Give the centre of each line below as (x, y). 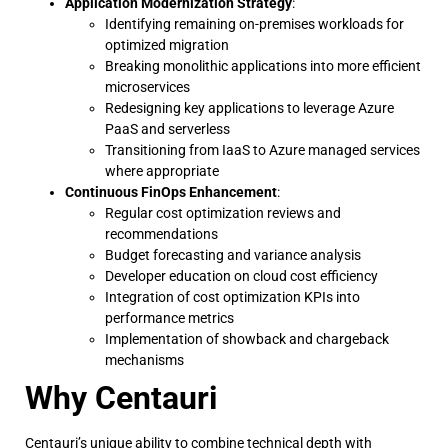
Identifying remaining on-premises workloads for (254, 24)
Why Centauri (121, 398)
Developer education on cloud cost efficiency (241, 276)
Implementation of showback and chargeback (247, 339)
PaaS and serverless (167, 129)
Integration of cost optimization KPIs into (232, 297)
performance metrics (169, 318)
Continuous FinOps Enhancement (171, 192)
